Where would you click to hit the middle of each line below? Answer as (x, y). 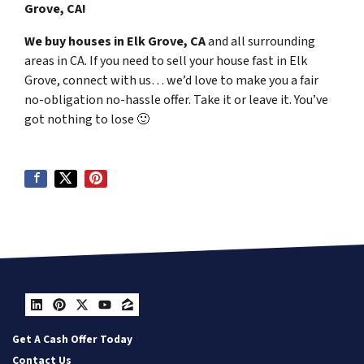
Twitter (115, 321)
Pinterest (102, 321)
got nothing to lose (80, 119)
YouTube (144, 321)
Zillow (155, 321)
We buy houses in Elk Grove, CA (116, 41)
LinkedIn (76, 321)
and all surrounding (262, 41)
